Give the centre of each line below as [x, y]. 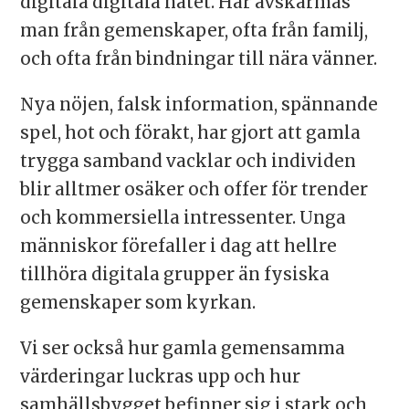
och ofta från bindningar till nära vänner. [198, 59]
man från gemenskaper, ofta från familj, [194, 31]
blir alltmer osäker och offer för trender [194, 190]
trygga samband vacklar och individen [188, 162]
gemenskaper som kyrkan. [137, 303]
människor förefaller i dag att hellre [178, 246]
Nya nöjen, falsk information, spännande [199, 105]
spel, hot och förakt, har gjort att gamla [190, 133]
